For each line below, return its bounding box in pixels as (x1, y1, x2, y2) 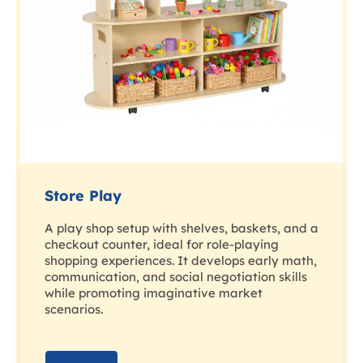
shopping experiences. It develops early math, (45, 253, 317, 269)
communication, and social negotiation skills (45, 269, 307, 285)
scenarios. (45, 301, 103, 318)
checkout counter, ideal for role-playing (45, 237, 279, 253)
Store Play (45, 186, 122, 206)
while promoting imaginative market (45, 285, 263, 301)
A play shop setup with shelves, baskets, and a (45, 220, 318, 237)
